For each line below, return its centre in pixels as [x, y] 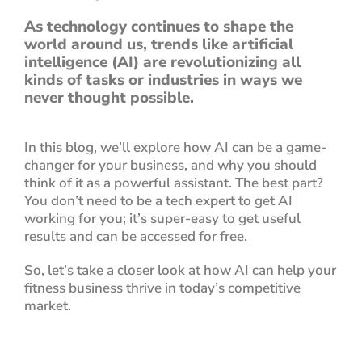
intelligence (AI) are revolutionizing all [162, 62]
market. [48, 305]
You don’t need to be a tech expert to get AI [158, 200]
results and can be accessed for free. [136, 236]
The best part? [279, 183]
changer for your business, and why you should [170, 165]
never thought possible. [109, 97]
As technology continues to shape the [159, 26]
